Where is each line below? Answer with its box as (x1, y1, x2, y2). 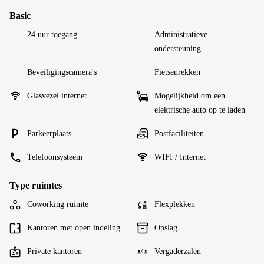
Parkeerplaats (27, 129, 71, 138)
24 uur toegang (27, 30, 77, 39)
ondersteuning (154, 44, 201, 53)
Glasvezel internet (27, 91, 87, 100)
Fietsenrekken (154, 68, 200, 77)
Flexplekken (154, 200, 195, 209)
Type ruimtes (9, 180, 62, 190)
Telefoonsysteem (27, 153, 82, 161)
